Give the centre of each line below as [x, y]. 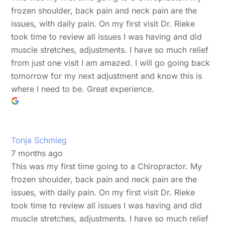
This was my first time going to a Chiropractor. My [107, 166]
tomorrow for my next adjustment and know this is [107, 76]
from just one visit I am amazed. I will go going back [111, 63]
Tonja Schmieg [39, 140]
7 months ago [37, 153]
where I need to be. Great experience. [83, 89]
